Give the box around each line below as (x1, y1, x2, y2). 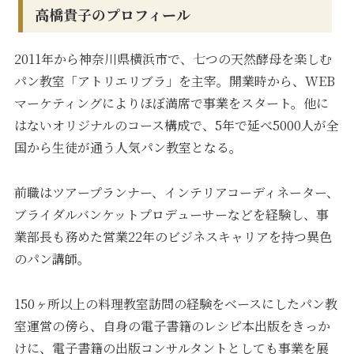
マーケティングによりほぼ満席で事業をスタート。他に (14, 94, 330, 113)
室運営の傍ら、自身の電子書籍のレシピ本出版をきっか (14, 316, 331, 335)
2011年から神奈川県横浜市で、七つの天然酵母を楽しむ (14, 50, 333, 69)
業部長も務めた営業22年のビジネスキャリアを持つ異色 (14, 227, 333, 246)
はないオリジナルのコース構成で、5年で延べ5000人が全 (14, 116, 340, 135)
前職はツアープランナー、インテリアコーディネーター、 (14, 183, 340, 201)
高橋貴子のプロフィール (35, 4, 191, 25)
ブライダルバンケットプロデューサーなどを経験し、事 (14, 205, 330, 224)
